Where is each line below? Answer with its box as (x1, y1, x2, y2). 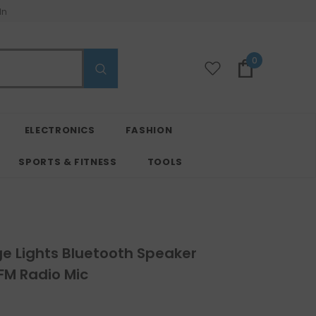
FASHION (125, 123, 173, 138)
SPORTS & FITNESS (18, 155, 117, 169)
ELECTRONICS (24, 123, 95, 138)
